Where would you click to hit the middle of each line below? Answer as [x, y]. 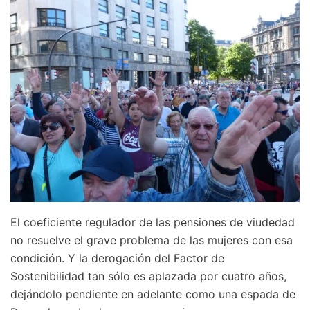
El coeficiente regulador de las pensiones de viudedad [153, 222]
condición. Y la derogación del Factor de [117, 258]
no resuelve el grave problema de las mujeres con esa [152, 240]
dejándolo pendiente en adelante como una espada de [153, 294]
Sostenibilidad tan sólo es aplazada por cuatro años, [148, 276]
